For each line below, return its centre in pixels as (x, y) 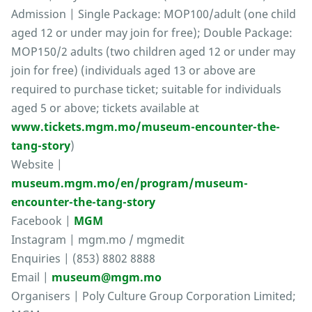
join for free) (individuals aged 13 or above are (133, 71)
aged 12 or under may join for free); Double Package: (152, 33)
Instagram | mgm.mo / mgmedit (98, 240)
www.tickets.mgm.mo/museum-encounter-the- (146, 127)
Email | (31, 278)
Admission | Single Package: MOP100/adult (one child (154, 14)
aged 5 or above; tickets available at (105, 108)
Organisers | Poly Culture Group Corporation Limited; (154, 296)
